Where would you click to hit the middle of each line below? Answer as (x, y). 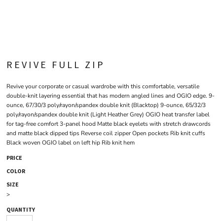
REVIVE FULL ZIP (56, 64)
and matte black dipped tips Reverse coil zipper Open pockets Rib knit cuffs (106, 133)
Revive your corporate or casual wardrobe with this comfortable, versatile (103, 86)
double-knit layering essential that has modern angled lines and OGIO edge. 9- (110, 96)
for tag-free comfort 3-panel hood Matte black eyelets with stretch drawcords (109, 124)
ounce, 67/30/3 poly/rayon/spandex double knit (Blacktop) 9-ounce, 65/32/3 (106, 105)
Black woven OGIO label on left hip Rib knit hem (71, 143)
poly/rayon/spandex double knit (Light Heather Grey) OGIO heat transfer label (108, 114)
